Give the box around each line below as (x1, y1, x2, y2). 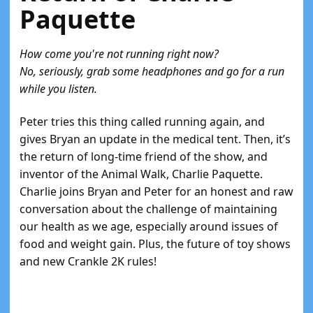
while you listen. (20, 81, 97, 96)
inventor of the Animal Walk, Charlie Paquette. (20, 166, 263, 182)
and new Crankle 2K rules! (20, 254, 156, 269)
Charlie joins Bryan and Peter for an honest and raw (20, 184, 293, 199)
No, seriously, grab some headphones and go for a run (20, 64, 284, 79)
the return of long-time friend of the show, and (20, 149, 268, 164)
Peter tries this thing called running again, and (20, 114, 265, 129)
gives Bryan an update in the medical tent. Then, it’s (20, 131, 291, 147)
